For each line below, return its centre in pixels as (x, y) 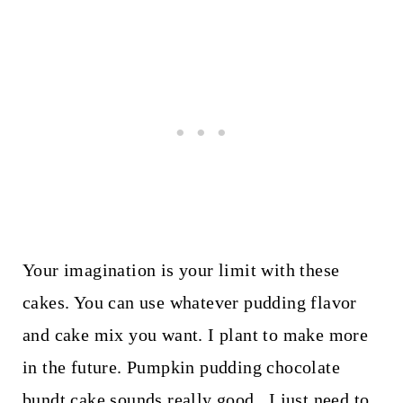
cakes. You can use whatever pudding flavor (189, 303)
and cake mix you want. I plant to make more (195, 335)
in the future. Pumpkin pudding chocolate (181, 367)
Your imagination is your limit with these (181, 270)
